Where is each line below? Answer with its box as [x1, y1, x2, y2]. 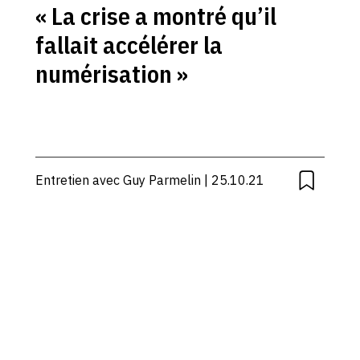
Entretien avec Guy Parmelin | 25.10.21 [35, 171, 264, 188]
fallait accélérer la [35, 28, 223, 60]
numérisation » [35, 57, 188, 89]
